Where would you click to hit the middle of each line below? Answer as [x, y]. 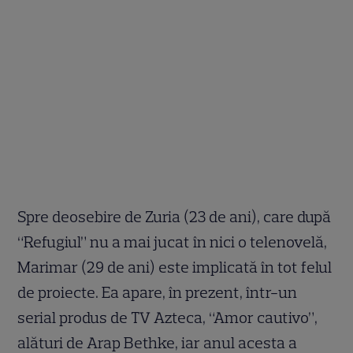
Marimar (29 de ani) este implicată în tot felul [175, 268]
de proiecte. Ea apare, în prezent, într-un [158, 293]
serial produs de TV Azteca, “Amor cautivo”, [168, 318]
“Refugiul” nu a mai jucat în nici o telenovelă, [173, 242]
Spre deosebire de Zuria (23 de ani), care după [175, 217]
